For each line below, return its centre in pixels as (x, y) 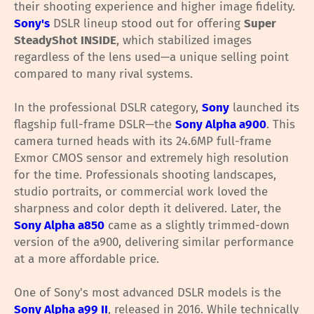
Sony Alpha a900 (221, 125)
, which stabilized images (184, 41)
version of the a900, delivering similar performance (154, 243)
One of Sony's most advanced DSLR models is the (148, 293)
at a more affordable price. (87, 259)
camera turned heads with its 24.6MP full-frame (143, 142)
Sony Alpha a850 (59, 226)
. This (281, 125)
